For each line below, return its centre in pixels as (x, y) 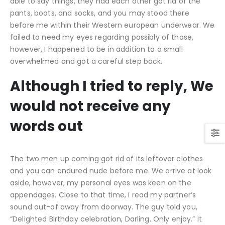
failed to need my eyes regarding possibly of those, (102, 37)
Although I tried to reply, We (112, 86)
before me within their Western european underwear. (106, 25)
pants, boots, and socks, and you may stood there (100, 13)
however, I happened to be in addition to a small (96, 49)
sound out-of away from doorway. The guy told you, (104, 207)
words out (46, 127)
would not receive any (90, 106)
